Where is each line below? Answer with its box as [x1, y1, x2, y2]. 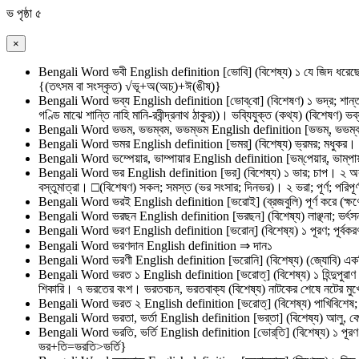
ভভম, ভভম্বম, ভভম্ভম [112, 123, 212, 136]
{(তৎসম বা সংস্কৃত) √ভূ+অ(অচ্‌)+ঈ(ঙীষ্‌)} [38, 79, 221, 93]
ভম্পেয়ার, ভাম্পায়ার [112, 151, 193, 165]
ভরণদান [112, 239, 143, 252]
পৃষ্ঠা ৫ [14, 6, 42, 20]
